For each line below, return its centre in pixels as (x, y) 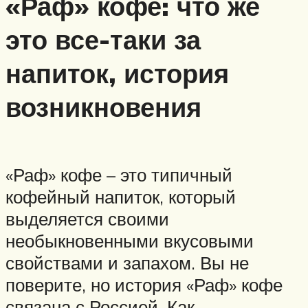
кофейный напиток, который (121, 196)
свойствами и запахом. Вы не (127, 262)
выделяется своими (87, 218)
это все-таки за (103, 40)
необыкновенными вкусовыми (130, 240)
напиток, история (117, 74)
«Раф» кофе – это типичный (119, 174)
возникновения (103, 107)
